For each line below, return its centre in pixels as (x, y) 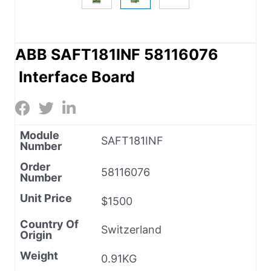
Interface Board (75, 77)
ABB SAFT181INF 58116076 (117, 54)
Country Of (49, 224)
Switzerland (131, 229)
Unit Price (46, 198)
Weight (39, 255)
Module (40, 135)
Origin (36, 235)
